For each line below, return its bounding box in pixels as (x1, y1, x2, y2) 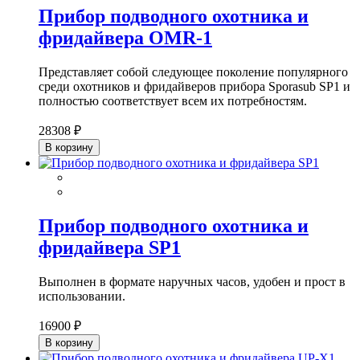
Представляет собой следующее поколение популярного (39, 65, 348, 80)
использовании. (39, 288, 125, 303)
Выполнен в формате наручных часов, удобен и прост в (39, 274, 346, 288)
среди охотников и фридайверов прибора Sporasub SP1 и (39, 80, 350, 94)
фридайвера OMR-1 (39, 27, 212, 49)
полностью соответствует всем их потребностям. (39, 94, 307, 108)
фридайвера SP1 (39, 237, 181, 259)
